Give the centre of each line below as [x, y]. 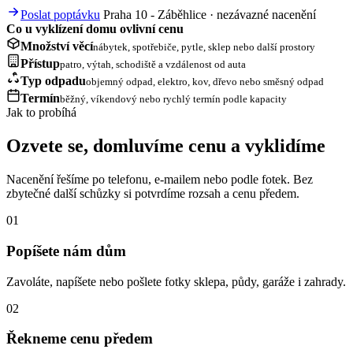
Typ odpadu [53, 81]
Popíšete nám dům [66, 251]
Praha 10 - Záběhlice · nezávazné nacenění [210, 15]
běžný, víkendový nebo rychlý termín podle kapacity [173, 99]
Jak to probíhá [41, 113]
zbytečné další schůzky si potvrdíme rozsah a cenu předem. [153, 194]
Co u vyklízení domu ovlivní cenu [95, 29]
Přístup [40, 64]
